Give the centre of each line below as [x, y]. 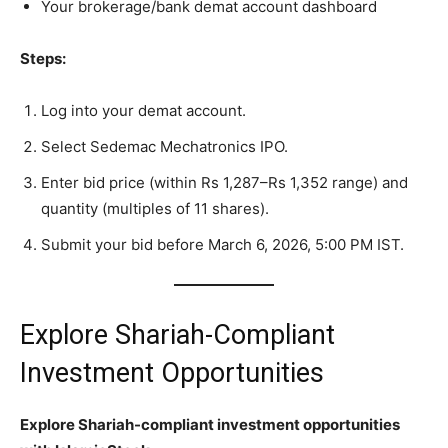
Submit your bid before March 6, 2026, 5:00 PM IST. [222, 245]
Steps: [43, 59]
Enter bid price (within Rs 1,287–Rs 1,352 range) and [224, 183]
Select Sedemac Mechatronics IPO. [164, 147]
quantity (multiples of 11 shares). [155, 209]
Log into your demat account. [143, 111]
